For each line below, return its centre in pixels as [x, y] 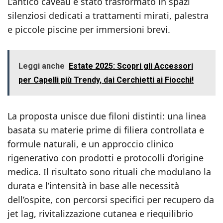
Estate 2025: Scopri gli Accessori [131, 66]
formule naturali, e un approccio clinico [91, 144]
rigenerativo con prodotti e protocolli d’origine [106, 158]
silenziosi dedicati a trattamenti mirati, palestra [108, 15]
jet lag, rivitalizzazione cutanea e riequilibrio [100, 214]
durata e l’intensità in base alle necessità [93, 186]
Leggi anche [42, 66]
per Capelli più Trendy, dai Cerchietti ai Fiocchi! [106, 80]
